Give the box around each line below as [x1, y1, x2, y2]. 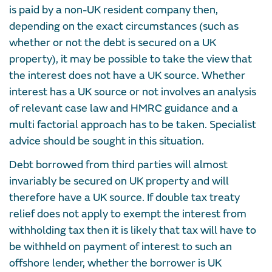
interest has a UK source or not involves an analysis [9, 84, 256, 99]
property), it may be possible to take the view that [9, 52, 252, 66]
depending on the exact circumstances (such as [9, 19, 239, 33]
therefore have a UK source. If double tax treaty [9, 190, 240, 205]
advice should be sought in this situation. [9, 134, 204, 148]
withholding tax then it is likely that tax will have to [9, 223, 256, 237]
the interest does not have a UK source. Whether [9, 68, 245, 83]
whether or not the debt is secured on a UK [9, 35, 216, 50]
